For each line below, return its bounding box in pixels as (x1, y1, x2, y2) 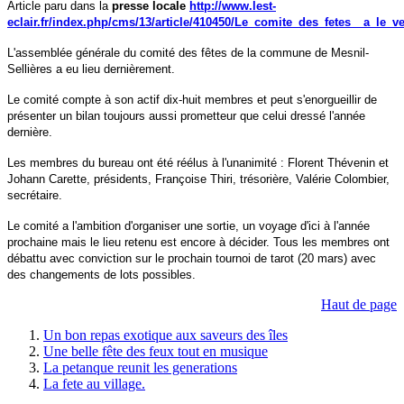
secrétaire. (7, 188, 62, 202)
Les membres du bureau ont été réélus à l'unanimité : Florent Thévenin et (7, 155, 389, 170)
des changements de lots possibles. (7, 267, 196, 281)
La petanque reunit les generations (43, 359, 237, 375)
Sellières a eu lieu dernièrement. (7, 61, 175, 76)
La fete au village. (43, 375, 145, 391)
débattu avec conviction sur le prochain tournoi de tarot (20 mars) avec (7, 251, 376, 265)
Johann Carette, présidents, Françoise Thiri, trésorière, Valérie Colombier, (7, 171, 390, 186)
